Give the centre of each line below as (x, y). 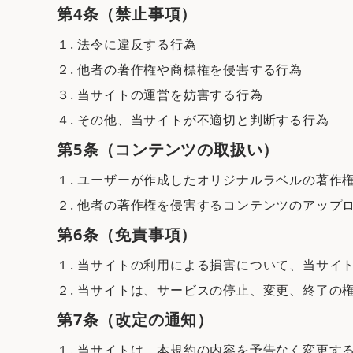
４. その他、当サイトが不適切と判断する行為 (193, 120)
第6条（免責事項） (127, 234)
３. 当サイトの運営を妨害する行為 (160, 95)
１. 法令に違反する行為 (127, 44)
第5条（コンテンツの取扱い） (168, 149)
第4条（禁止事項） (127, 14)
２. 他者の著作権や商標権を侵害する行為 (180, 69)
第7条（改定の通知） (135, 320)
